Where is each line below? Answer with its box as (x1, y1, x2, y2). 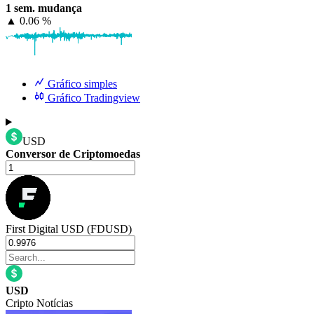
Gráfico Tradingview (48, 92, 140, 104)
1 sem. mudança (6, 2, 82, 15)
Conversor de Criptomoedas (6, 148, 140, 161)
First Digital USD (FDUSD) (6, 223, 132, 235)
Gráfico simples (48, 78, 117, 90)
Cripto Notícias (6, 297, 73, 310)
